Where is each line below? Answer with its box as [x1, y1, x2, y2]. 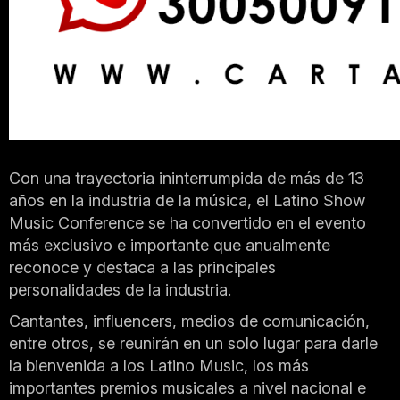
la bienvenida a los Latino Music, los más [9, 355, 309, 375]
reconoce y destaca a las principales [9, 257, 276, 277]
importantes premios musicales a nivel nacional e [9, 378, 366, 397]
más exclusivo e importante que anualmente [9, 235, 330, 254]
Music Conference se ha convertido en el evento [9, 212, 366, 232]
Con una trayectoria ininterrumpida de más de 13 [9, 168, 364, 187]
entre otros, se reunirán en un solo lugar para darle [9, 333, 378, 353]
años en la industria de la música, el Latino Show [9, 190, 365, 210]
